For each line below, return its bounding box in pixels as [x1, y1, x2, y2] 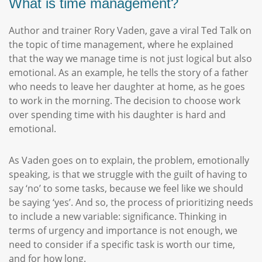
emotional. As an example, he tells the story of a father [9, 66, 249, 79]
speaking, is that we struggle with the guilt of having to [9, 168, 247, 181]
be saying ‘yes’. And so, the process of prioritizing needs [9, 196, 253, 209]
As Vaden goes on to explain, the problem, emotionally [9, 154, 249, 167]
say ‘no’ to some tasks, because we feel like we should [9, 182, 243, 195]
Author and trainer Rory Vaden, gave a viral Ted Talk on [9, 24, 251, 37]
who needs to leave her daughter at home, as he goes [9, 80, 245, 93]
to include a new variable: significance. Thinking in [9, 210, 227, 223]
